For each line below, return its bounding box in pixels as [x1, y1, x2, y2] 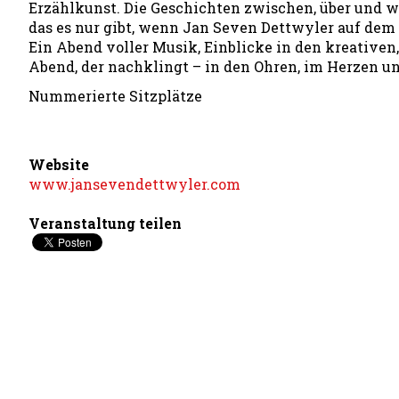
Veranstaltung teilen [28, 214, 182, 232]
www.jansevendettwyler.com [28, 175, 240, 193]
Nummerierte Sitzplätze [28, 86, 202, 105]
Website [28, 155, 89, 174]
